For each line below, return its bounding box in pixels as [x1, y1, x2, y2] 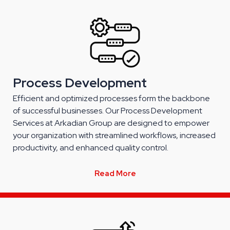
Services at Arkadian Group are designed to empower [13, 118, 209, 128]
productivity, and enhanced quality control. [13, 142, 168, 153]
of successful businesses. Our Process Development [13, 105, 202, 116]
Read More [94, 168, 136, 179]
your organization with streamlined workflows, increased [13, 130, 216, 141]
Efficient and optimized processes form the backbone [13, 93, 210, 104]
